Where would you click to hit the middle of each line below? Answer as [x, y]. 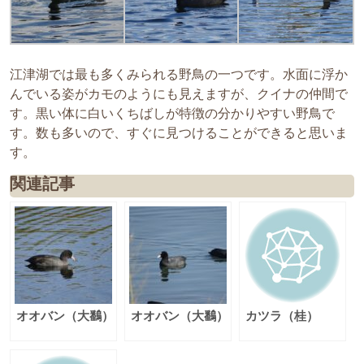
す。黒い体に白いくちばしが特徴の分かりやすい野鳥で [172, 113]
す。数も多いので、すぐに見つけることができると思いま [179, 132]
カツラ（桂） [282, 316]
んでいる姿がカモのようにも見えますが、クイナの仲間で [179, 93]
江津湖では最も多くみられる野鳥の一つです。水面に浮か [179, 74]
